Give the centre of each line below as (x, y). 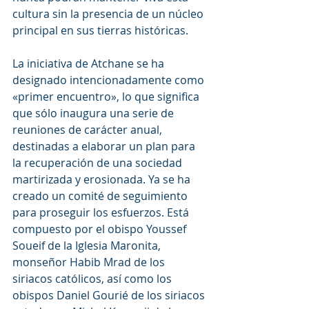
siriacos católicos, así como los (93, 278)
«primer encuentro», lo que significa (107, 96)
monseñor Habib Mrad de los (90, 262)
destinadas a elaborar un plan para (105, 146)
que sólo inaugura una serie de (94, 113)
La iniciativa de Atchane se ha (90, 63)
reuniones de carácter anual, (89, 129)
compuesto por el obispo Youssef (101, 229)
